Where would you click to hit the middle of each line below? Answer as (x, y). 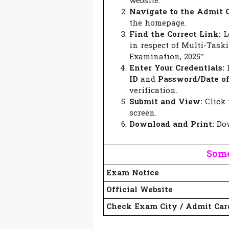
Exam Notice (133, 173)
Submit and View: (166, 102)
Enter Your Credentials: (177, 68)
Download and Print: (172, 124)
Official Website (140, 190)
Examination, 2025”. (167, 57)
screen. (143, 113)
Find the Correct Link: (175, 35)
